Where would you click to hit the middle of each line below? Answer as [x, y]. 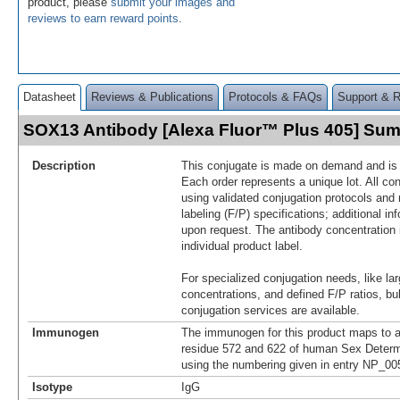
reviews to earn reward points [103, 18]
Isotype [52, 387]
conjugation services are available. [271, 310]
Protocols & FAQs [275, 96]
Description [64, 165]
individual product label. [242, 246]
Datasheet [50, 96]
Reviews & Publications [152, 96]
